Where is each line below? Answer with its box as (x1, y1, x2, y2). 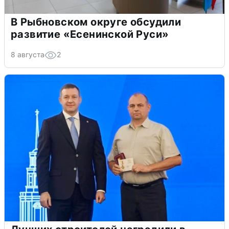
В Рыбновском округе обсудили (11, 15, 181, 28)
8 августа (11, 50, 44, 59)
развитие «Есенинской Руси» (11, 28, 169, 40)
